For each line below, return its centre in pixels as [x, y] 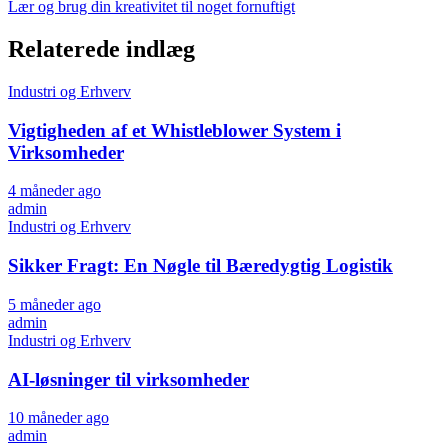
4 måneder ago [54, 191]
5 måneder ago [54, 304]
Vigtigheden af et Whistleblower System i [174, 130]
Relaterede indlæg [101, 49]
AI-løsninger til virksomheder [128, 379]
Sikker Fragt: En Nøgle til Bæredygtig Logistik [200, 266]
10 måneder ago [58, 418]
